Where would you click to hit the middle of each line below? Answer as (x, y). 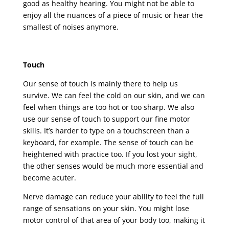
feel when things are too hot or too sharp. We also (108, 107)
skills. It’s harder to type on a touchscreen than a (106, 130)
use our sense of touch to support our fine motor (106, 119)
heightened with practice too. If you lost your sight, (110, 154)
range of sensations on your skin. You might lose (106, 208)
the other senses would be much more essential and (113, 166)
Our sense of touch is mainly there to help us (100, 83)
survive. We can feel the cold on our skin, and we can (114, 95)
